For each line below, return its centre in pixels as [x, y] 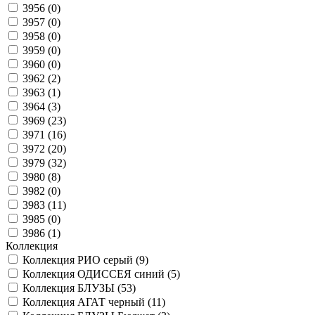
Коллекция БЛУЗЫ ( [72, 288]
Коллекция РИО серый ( [81, 260]
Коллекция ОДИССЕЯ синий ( [97, 274]
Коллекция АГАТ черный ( [87, 302]
